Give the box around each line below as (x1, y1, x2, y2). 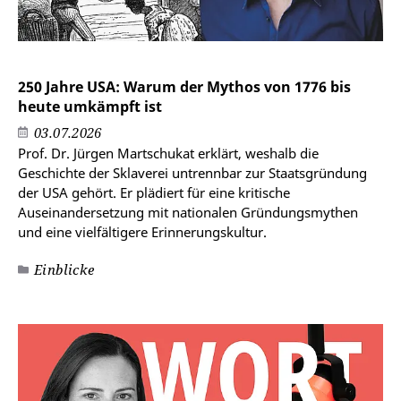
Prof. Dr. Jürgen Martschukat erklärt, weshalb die (18, 144, 319, 163)
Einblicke (34, 260, 95, 279)
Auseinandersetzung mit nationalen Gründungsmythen (18, 203, 358, 222)
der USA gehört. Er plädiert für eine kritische (18, 183, 290, 202)
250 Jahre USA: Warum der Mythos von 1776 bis (18, 77, 351, 98)
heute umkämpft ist (18, 97, 162, 117)
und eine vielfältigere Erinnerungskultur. (18, 223, 267, 242)
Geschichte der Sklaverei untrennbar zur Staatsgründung (18, 164, 367, 183)
